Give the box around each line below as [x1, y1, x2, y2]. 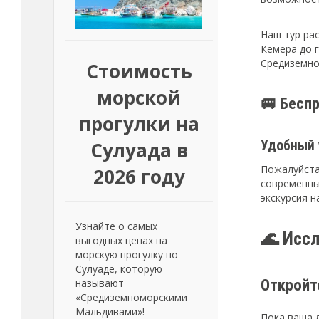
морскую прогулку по [75, 248, 178, 261]
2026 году [93, 164, 185, 189]
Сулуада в [90, 137, 188, 163]
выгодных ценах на [75, 234, 167, 247]
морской [97, 85, 181, 110]
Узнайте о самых [75, 219, 157, 233]
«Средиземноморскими [75, 291, 187, 304]
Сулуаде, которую [75, 262, 162, 276]
